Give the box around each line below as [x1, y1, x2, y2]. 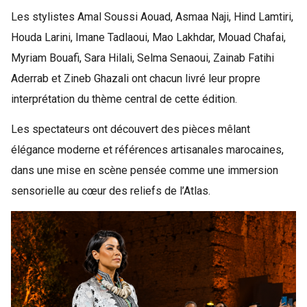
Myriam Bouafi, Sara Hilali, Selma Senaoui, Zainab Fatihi [11, 51, 274, 65]
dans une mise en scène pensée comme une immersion [11, 164, 278, 177]
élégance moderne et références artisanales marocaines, [11, 143, 284, 157]
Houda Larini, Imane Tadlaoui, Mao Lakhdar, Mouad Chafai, [11, 31, 286, 45]
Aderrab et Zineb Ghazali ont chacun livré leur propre [11, 72, 260, 86]
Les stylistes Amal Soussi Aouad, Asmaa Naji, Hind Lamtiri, [11, 10, 293, 24]
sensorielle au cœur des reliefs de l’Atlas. [11, 184, 210, 198]
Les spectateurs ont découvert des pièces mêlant [11, 123, 250, 136]
